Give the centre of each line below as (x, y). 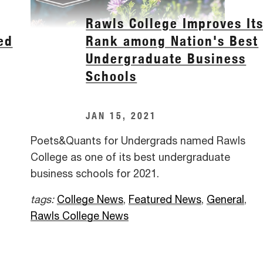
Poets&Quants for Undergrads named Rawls (138, 141)
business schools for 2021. (95, 174)
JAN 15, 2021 (122, 115)
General (225, 200)
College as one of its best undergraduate (130, 158)
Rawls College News (79, 216)
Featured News (165, 200)
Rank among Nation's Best (172, 41)
